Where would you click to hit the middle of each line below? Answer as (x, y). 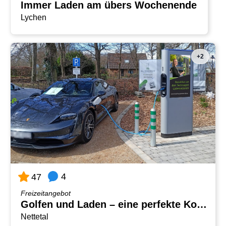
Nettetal (35, 216)
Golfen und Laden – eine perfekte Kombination (202, 204)
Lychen (34, 17)
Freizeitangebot (46, 193)
